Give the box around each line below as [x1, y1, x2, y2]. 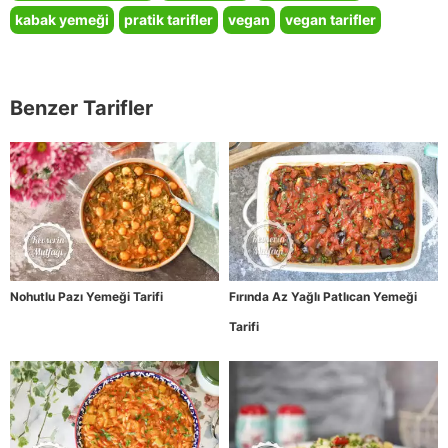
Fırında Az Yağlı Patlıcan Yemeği [229, 289, 417, 305]
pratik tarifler [124, 11, 213, 29]
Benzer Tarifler [10, 96, 153, 121]
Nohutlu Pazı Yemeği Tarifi [10, 289, 163, 305]
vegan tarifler [285, 11, 376, 29]
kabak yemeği [15, 11, 109, 29]
